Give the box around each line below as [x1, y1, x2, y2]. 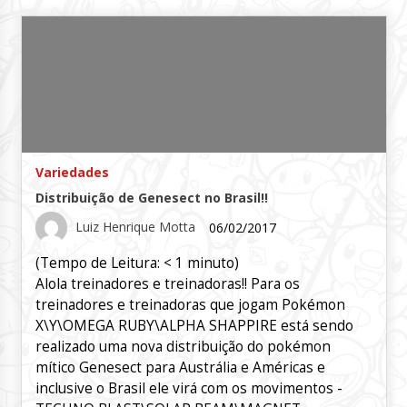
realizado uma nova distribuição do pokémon [35, 337, 331, 357]
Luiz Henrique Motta [74, 217, 195, 235]
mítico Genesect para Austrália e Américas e [35, 358, 325, 378]
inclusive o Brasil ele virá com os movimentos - [35, 379, 342, 399]
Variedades [35, 164, 109, 182]
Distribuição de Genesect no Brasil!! [35, 189, 268, 207]
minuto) [186, 253, 239, 273]
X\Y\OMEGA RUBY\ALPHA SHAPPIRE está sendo [35, 316, 353, 336]
